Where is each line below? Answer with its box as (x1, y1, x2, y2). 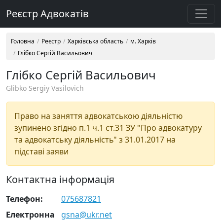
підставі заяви (14, 146, 69, 157)
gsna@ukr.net (61, 209, 112, 220)
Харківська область (68, 37, 123, 45)
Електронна (6, 209, 55, 220)
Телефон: (6, 193, 43, 204)
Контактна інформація (6, 173, 114, 186)
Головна (11, 37, 35, 45)
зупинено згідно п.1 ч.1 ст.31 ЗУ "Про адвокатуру (14, 122, 202, 133)
